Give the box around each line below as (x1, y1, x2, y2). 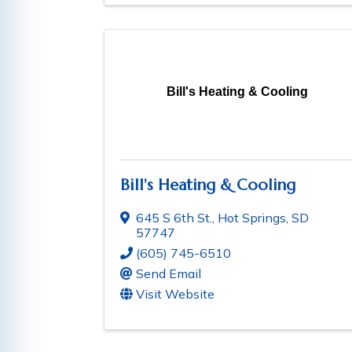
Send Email (136, 266, 201, 282)
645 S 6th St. (136, 210, 212, 226)
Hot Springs (218, 210, 286, 226)
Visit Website (136, 286, 214, 302)
